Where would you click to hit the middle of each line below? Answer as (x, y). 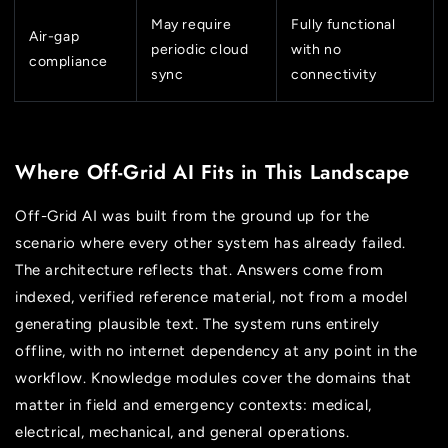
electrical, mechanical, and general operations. (182, 431)
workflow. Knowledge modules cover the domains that (214, 377)
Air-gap (54, 37)
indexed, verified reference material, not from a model (211, 296)
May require (191, 25)
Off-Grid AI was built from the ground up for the (192, 215)
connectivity (334, 75)
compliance (68, 62)
